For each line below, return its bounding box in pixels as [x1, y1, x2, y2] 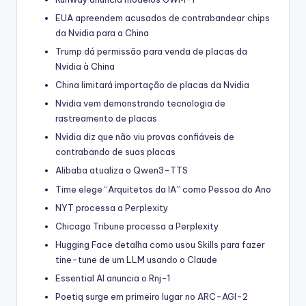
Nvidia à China [55, 61, 115, 72]
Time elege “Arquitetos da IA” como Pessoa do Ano [55, 183, 271, 195]
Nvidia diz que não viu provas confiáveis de [55, 131, 234, 143]
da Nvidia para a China [55, 27, 149, 38]
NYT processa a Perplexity [55, 201, 168, 213]
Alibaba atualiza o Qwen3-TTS [55, 165, 188, 176]
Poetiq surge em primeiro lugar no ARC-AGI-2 [55, 291, 248, 303]
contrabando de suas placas [55, 146, 176, 158]
